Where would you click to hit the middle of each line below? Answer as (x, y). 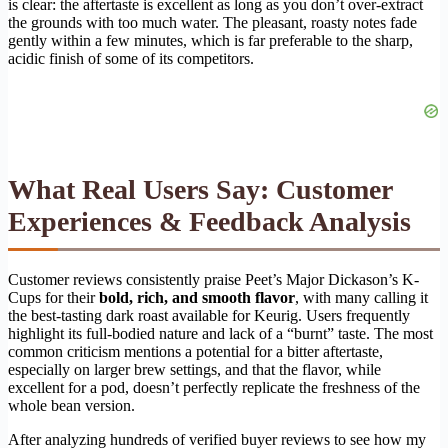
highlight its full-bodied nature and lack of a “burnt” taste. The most (220, 334)
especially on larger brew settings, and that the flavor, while (194, 370)
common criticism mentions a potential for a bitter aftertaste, (195, 352)
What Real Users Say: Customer (200, 190)
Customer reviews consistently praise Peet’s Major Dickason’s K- (213, 280)
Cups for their (53, 298)
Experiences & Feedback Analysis (209, 222)
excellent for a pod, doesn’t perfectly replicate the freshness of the (214, 388)
